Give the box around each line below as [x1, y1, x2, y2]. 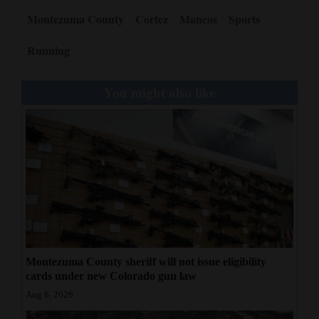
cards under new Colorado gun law [26, 270, 197, 283]
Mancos [179, 11, 217, 28]
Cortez [135, 11, 168, 28]
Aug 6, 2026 [26, 290, 73, 300]
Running [27, 42, 70, 59]
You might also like [104, 83, 215, 103]
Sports [229, 11, 260, 28]
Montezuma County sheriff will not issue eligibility [26, 256, 266, 268]
